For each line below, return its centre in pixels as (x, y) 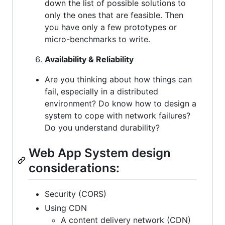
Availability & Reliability (89, 59)
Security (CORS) (76, 194)
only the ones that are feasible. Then (114, 15)
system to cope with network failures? (118, 115)
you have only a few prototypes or (111, 27)
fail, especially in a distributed (101, 91)
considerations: (74, 168)
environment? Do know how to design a (121, 103)
